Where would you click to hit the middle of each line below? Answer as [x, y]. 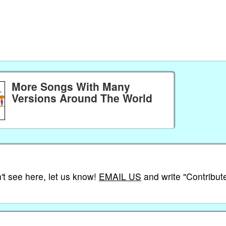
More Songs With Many [71, 86]
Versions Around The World [82, 98]
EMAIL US [120, 176]
